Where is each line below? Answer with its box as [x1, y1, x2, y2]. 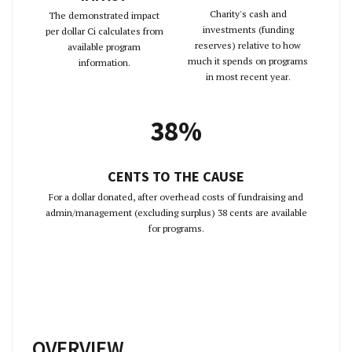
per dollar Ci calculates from [45, 25, 163, 37]
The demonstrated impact [49, 9, 159, 21]
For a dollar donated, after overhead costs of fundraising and [49, 190, 303, 203]
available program [68, 41, 141, 53]
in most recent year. [205, 71, 291, 83]
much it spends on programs [188, 55, 308, 68]
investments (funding [202, 24, 294, 36]
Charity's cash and [209, 8, 287, 20]
